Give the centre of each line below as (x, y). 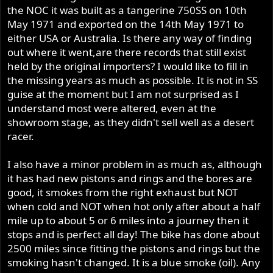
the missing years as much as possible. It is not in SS (133, 80)
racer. (21, 136)
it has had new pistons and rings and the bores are (130, 179)
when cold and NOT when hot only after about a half (134, 207)
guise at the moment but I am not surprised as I (123, 94)
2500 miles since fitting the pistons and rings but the (134, 249)
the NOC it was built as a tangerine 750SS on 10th (127, 10)
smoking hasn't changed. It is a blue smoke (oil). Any (134, 263)
